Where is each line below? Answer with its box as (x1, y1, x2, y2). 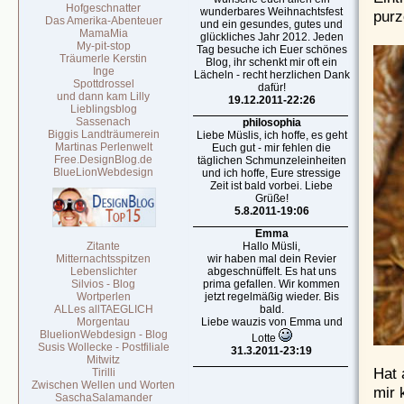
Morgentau (77, 316, 131, 328)
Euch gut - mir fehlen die (212, 142, 332, 154)
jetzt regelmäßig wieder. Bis (205, 290, 339, 303)
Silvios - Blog (71, 278, 136, 290)
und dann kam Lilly (57, 90, 151, 103)
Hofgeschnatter (66, 2, 142, 14)
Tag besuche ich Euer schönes (197, 43, 347, 56)
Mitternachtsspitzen (56, 252, 151, 265)
